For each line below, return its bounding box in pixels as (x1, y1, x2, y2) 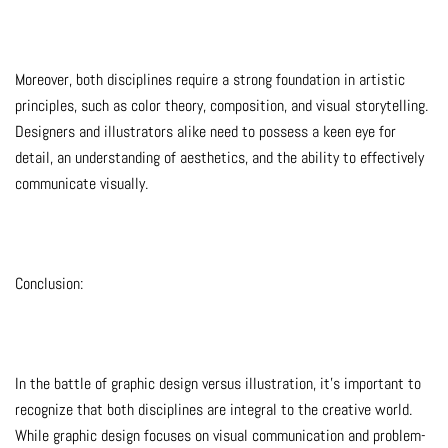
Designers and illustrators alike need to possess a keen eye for (15, 121, 396, 143)
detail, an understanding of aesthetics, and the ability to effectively (15, 147, 424, 169)
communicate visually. (15, 173, 148, 195)
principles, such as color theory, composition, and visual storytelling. (15, 95, 428, 117)
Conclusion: (15, 273, 83, 295)
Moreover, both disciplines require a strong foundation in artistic (15, 69, 405, 91)
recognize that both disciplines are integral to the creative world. (15, 399, 412, 421)
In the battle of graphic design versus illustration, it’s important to (15, 373, 421, 395)
